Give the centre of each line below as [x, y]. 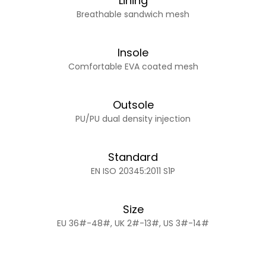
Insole [133, 52]
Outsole [133, 104]
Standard [133, 157]
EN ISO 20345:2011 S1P [133, 171]
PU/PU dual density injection [133, 118]
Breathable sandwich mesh [133, 14]
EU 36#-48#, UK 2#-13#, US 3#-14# [133, 223]
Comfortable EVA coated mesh [133, 66]
